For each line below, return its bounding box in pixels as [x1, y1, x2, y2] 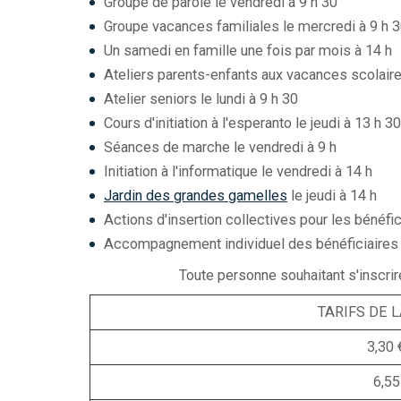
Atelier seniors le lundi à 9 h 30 [104, 90, 298, 107]
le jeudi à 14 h [287, 187, 377, 204]
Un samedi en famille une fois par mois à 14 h [104, 42, 392, 59]
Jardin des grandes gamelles [104, 187, 287, 204]
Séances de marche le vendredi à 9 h [104, 139, 337, 156]
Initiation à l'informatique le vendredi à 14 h [104, 163, 372, 180]
